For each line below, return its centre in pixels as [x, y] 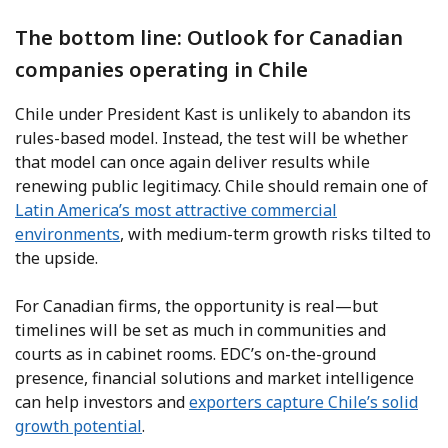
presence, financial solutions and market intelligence [214, 378]
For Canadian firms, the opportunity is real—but [196, 306]
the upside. [56, 258]
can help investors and [102, 402]
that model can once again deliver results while [192, 162]
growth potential [78, 426]
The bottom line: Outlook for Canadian [209, 38]
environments [67, 234]
